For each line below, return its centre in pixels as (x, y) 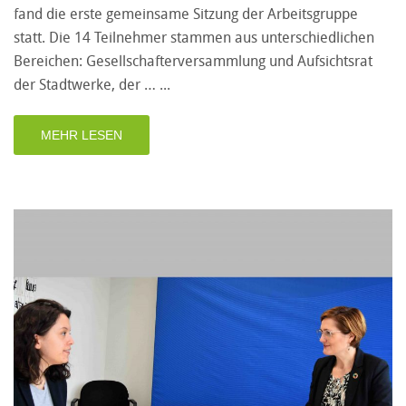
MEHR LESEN (82, 135)
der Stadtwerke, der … (87, 85)
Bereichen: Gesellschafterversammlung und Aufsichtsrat (193, 61)
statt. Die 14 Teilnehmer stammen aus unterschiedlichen (194, 38)
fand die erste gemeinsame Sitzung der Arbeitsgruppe (186, 14)
